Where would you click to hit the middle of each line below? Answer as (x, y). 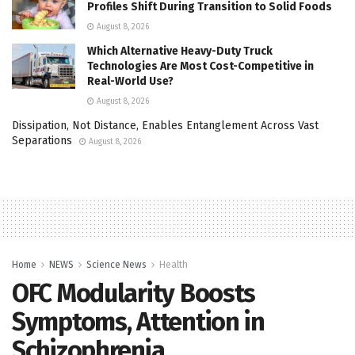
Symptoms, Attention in (138, 321)
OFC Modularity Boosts (134, 293)
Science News (116, 264)
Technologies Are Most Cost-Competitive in (200, 66)
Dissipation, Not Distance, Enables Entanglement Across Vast (165, 125)
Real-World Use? (130, 81)
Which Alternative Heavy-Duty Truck (180, 51)
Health (174, 264)
